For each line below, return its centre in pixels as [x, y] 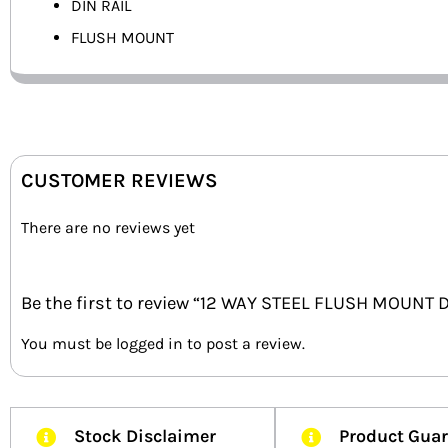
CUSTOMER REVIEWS [119, 181]
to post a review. [244, 343]
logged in [149, 343]
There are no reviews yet [108, 228]
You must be [68, 343]
